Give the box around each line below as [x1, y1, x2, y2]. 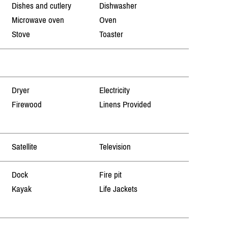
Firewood [12, 99, 42, 110]
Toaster [99, 29, 123, 40]
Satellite [12, 141, 38, 152]
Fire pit [99, 169, 122, 180]
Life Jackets [99, 184, 137, 194]
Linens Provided [99, 99, 151, 110]
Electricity [99, 85, 130, 96]
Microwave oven [12, 15, 65, 25]
